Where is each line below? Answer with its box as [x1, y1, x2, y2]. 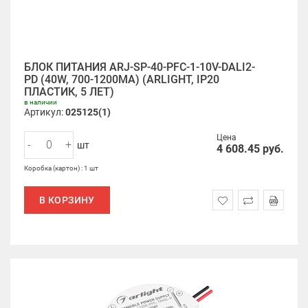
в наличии [24, 98, 57, 106]
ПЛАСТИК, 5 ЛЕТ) [24, 85, 114, 98]
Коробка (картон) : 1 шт [24, 164, 98, 172]
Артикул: [24, 107, 65, 118]
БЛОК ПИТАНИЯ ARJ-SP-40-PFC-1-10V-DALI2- [24, 60, 255, 74]
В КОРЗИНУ [39, 195, 95, 206]
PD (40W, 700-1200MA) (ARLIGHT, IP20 [24, 73, 219, 86]
